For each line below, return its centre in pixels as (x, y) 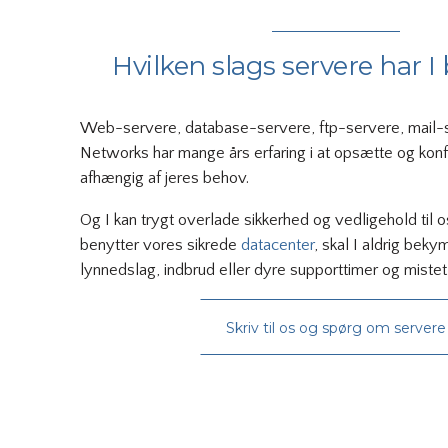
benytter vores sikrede (160, 244)
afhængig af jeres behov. (164, 178)
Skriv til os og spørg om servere (336, 328)
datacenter (277, 244)
